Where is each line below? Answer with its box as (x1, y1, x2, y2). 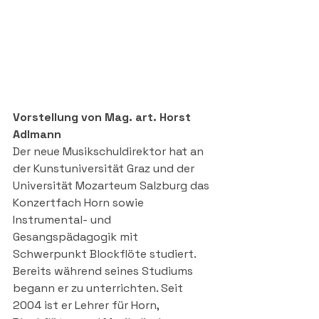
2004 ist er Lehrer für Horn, (13, 297, 162, 313)
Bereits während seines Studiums (13, 263, 196, 278)
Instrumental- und (13, 211, 114, 227)
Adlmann (13, 126, 61, 142)
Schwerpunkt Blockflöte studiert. (13, 246, 199, 261)
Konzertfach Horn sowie (13, 194, 147, 210)
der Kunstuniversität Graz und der (13, 160, 197, 176)
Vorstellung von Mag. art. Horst (13, 109, 194, 125)
